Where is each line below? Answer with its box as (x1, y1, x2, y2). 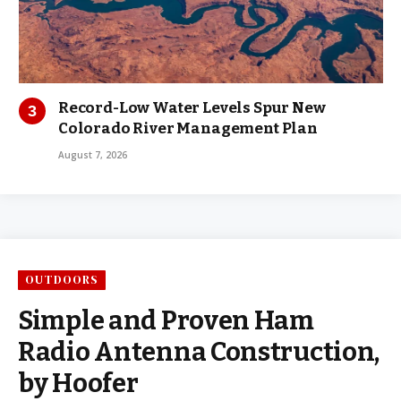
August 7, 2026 (58, 149, 127, 162)
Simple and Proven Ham (18, 305, 314, 337)
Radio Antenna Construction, (18, 337, 380, 369)
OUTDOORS (25, 272, 99, 288)
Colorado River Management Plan (58, 119, 318, 139)
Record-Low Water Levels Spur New (58, 98, 326, 118)
